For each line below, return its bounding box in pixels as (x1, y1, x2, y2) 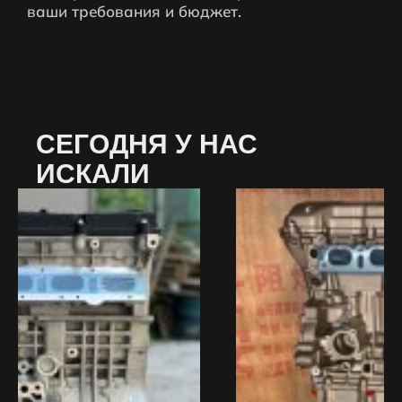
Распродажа (260, 212, 342, 229)
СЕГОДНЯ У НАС (36, 126, 258, 162)
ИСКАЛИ (36, 155, 150, 191)
